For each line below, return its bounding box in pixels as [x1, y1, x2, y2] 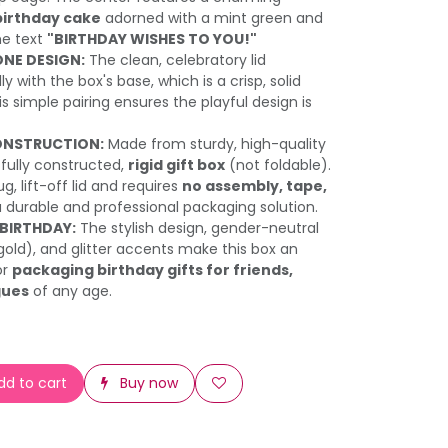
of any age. [29, 281, 112, 301]
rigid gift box [128, 155, 225, 175]
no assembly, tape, [182, 176, 327, 196]
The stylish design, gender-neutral [76, 218, 319, 238]
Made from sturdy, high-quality [104, 134, 326, 154]
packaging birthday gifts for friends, [12, 260, 293, 280]
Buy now [116, 373, 178, 393]
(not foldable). [225, 155, 331, 175]
